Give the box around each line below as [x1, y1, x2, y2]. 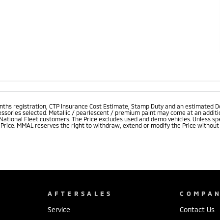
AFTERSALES [47, 189, 113, 197]
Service [47, 205, 70, 214]
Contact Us [180, 205, 215, 214]
